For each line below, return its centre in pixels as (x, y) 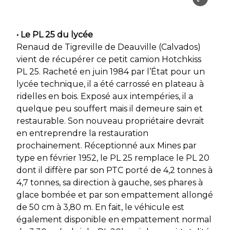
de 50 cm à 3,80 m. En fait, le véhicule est (100, 207)
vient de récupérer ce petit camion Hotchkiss (109, 59)
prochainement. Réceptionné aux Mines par (107, 145)
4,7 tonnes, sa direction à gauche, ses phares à (110, 182)
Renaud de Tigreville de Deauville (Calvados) (109, 47)
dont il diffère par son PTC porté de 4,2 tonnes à (114, 170)
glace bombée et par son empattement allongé (115, 195)
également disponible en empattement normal (114, 219)
